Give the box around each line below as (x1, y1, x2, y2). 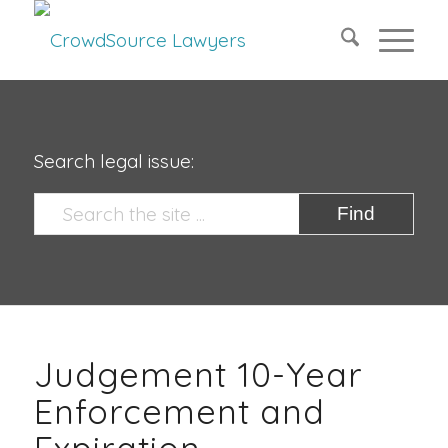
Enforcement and (33, 390, 325, 434)
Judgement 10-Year (33, 353, 363, 397)
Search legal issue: (33, 149, 194, 174)
